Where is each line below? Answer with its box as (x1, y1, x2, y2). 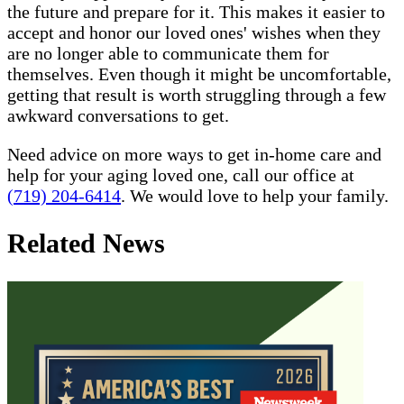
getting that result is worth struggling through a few (7, 84, 386, 105)
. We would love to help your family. (121, 185, 389, 206)
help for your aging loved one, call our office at (7, 164, 354, 185)
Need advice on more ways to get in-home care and (7, 143, 381, 164)
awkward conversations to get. (7, 105, 229, 125)
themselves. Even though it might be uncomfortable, (7, 63, 391, 84)
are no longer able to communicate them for (7, 42, 329, 63)
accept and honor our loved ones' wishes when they (7, 22, 381, 42)
